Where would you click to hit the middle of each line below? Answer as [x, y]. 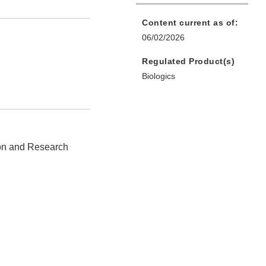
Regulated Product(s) [188, 61]
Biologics [159, 76]
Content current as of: [190, 23]
